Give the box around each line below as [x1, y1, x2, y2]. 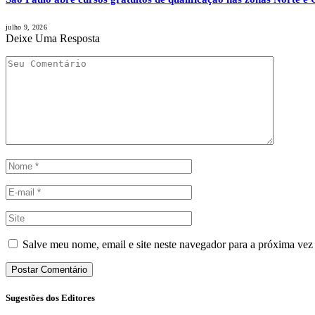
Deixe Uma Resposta [6, 32, 100, 45]
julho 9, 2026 [6, 23, 47, 32]
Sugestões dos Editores [6, 292, 95, 304]
